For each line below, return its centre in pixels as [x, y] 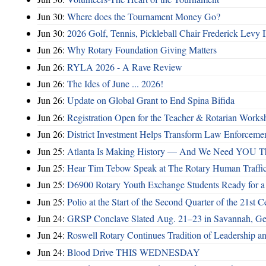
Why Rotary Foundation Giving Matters [142, 50]
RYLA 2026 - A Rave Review [125, 66]
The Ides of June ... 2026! [115, 84]
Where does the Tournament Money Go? [144, 16]
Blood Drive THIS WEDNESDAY [134, 252]
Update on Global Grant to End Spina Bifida [151, 100]
